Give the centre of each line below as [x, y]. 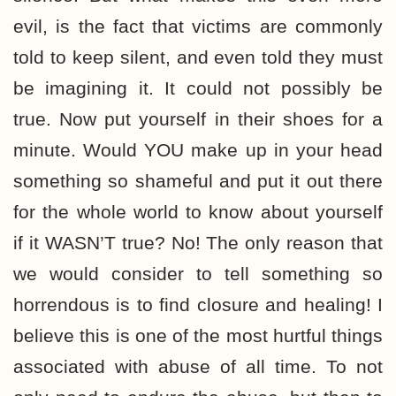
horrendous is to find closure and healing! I [198, 305]
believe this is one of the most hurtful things [198, 335]
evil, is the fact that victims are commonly [198, 26]
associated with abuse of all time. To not [198, 366]
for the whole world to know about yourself [198, 212]
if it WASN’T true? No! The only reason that [198, 243]
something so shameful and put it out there [198, 181]
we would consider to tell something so [198, 274]
